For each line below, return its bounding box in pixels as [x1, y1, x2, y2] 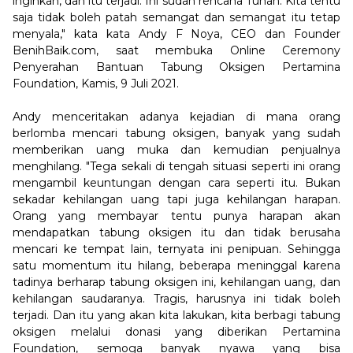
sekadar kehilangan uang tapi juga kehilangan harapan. [13, 192, 340, 206]
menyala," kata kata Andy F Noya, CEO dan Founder [13, 27, 340, 41]
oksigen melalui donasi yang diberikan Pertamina [13, 325, 340, 339]
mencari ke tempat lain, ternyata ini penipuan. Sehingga [13, 242, 340, 256]
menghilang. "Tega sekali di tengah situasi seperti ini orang [13, 159, 340, 173]
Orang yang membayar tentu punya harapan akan [13, 209, 340, 223]
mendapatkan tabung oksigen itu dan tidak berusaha [13, 225, 340, 240]
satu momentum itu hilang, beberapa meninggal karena [13, 258, 340, 273]
